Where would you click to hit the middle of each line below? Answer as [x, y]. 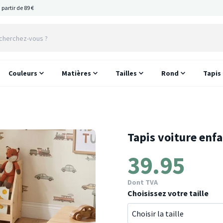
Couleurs [23, 73]
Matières [77, 73]
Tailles [126, 73]
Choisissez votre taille [168, 193]
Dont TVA [143, 182]
